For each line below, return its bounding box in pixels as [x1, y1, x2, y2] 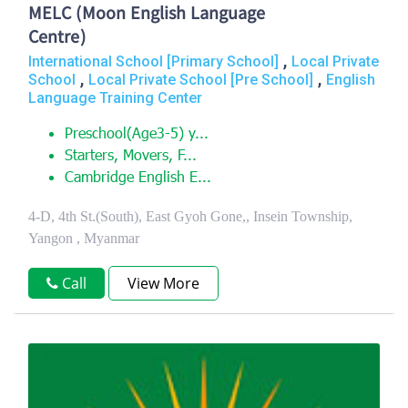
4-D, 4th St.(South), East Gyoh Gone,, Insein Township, [28, 209, 352, 224]
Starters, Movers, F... [65, 146, 197, 168]
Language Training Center [28, 89, 202, 107]
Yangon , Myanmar [28, 230, 139, 246]
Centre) [28, 23, 86, 55]
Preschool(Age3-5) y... [65, 124, 209, 146]
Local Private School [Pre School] [88, 71, 313, 88]
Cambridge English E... [65, 168, 211, 189]
